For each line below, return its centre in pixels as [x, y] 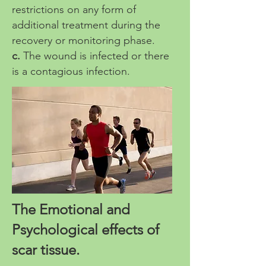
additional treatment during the [86, 25]
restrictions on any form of [74, 9]
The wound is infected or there [96, 56]
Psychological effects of [85, 229]
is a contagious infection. [71, 71]
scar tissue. [49, 250]
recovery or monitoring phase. [83, 40]
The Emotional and [71, 209]
